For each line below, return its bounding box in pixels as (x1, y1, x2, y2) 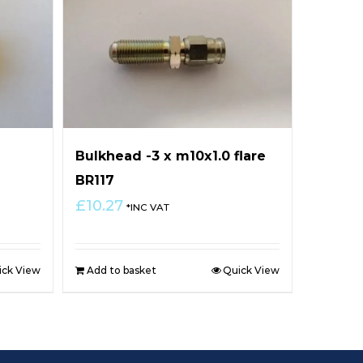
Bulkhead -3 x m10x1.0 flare (75, 147, 267, 164)
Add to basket (87, 263, 157, 276)
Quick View (222, 263, 280, 276)
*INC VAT (126, 201, 170, 213)
